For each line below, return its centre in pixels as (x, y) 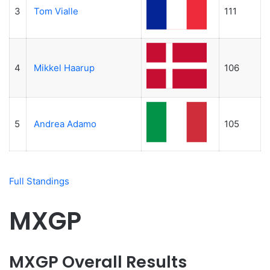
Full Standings (39, 181)
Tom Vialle (56, 11)
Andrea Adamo (65, 124)
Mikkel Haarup (64, 67)
